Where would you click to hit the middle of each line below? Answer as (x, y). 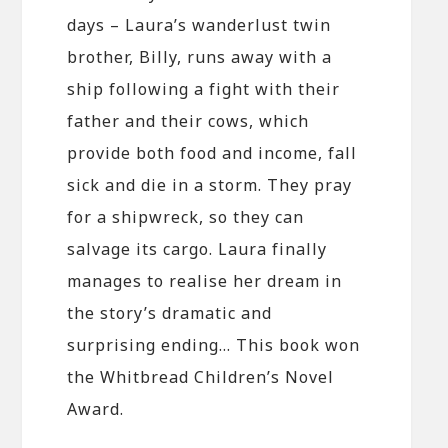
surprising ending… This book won (214, 344)
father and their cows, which (188, 120)
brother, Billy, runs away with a (200, 56)
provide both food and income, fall (212, 152)
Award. (96, 408)
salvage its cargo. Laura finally (197, 248)
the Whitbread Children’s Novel (201, 376)
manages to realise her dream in (205, 280)
